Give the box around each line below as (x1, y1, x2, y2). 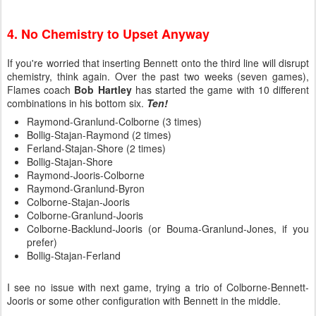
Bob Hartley (74, 83, 132, 97)
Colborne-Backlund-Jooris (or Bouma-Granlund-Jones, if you (27, 221, 309, 236)
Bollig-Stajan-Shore (27, 154, 113, 169)
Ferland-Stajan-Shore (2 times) (27, 141, 166, 155)
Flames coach (7, 83, 75, 97)
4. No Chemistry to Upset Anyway (7, 25, 209, 43)
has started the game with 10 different (131, 83, 310, 97)
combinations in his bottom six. (7, 96, 147, 110)
